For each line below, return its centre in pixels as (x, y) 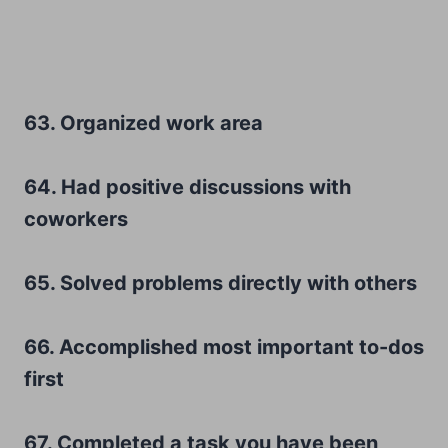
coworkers (76, 218)
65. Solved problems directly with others (220, 282)
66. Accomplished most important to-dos (224, 346)
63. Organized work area (143, 122)
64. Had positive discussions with (187, 186)
